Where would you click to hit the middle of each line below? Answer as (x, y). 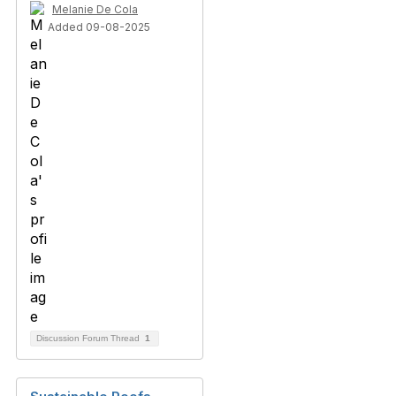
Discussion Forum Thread (89, 339)
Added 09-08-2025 (99, 27)
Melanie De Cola (95, 10)
